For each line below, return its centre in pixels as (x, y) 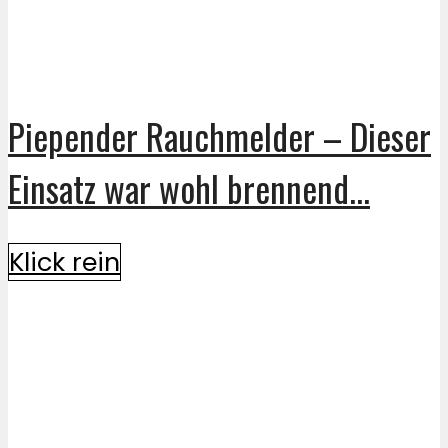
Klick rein (64, 261)
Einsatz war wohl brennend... (189, 187)
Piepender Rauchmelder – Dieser (219, 135)
